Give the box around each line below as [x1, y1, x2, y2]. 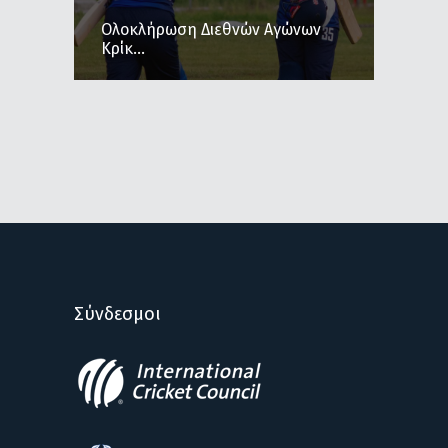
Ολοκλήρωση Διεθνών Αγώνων [101, 19, 321, 39]
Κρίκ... [101, 38, 145, 58]
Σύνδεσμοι [74, 303, 161, 325]
